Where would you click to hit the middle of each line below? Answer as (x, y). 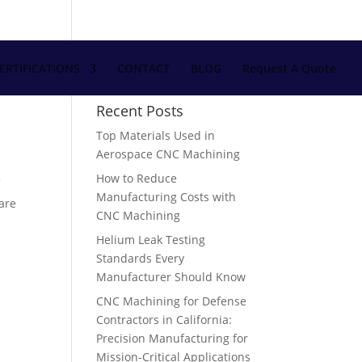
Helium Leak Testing (151, 240)
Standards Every (141, 258)
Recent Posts (140, 111)
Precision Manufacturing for (173, 338)
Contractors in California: (164, 320)
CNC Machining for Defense (172, 301)
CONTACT (143, 68)
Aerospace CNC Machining (168, 154)
